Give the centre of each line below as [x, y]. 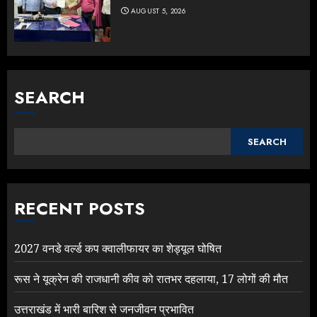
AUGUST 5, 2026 [158, 11]
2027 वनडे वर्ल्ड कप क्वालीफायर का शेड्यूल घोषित [118, 249]
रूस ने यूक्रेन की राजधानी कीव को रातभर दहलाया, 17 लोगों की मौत [151, 279]
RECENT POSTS [80, 209]
